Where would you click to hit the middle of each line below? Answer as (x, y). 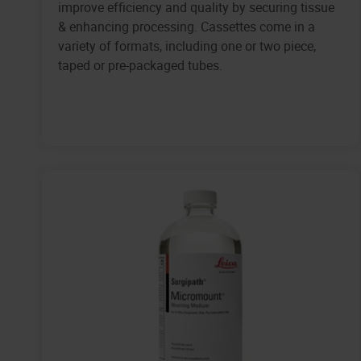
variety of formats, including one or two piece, (187, 46)
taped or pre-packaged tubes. (140, 66)
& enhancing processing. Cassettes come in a (187, 27)
